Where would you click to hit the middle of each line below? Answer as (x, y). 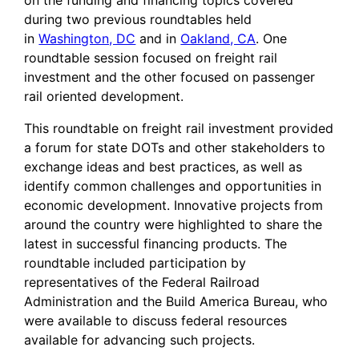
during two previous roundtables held (138, 20)
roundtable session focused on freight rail (151, 58)
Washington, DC (87, 39)
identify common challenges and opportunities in (173, 186)
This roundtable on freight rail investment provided (179, 129)
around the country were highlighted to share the (173, 225)
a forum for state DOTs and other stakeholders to (175, 148)
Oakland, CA (218, 39)
